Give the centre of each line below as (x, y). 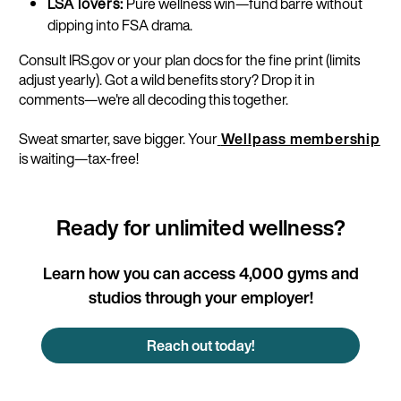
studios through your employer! (200, 297)
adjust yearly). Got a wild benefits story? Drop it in (166, 79)
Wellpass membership (300, 138)
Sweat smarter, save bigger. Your (118, 138)
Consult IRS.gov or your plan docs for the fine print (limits (189, 60)
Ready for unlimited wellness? (200, 227)
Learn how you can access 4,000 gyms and (200, 273)
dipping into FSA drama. (121, 25)
